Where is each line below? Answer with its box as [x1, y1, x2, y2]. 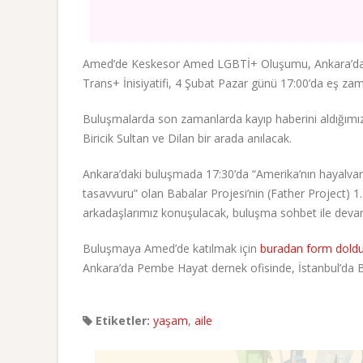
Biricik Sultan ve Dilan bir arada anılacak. [83, 130, 292, 146]
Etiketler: [92, 312, 150, 328]
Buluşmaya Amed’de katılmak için [83, 240, 260, 256]
